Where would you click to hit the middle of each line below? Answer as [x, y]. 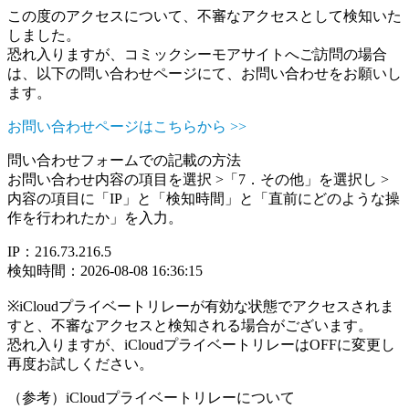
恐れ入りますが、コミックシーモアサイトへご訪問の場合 [197, 54]
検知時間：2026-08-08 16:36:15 [105, 271]
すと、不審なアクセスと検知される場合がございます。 [190, 325]
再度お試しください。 [80, 364]
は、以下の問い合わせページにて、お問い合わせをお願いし [204, 73]
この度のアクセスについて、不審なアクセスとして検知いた [204, 16]
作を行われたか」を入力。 [95, 218]
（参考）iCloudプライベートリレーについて [151, 398]
